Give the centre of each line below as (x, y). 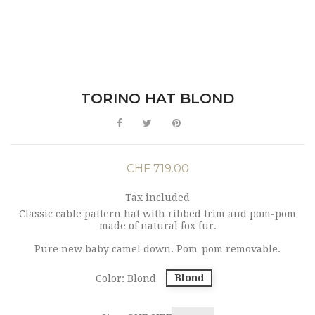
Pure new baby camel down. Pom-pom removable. (157, 249)
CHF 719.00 (157, 169)
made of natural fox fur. (157, 226)
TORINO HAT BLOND (157, 99)
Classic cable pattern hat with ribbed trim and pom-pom (157, 214)
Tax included (157, 198)
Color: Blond (126, 279)
